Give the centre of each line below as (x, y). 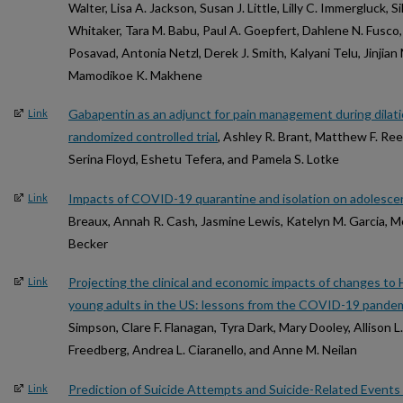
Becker (88, 243)
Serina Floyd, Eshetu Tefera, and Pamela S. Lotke (204, 159)
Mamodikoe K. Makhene (135, 75)
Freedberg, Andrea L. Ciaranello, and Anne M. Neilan (213, 350)
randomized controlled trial (143, 137)
